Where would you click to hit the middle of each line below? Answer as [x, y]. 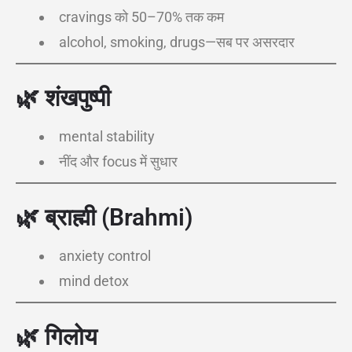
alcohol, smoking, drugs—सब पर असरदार [177, 42]
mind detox [94, 281]
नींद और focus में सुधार [118, 161]
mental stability [107, 136]
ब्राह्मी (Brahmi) [119, 217]
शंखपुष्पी [78, 98]
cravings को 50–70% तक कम [141, 17]
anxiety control [105, 256]
